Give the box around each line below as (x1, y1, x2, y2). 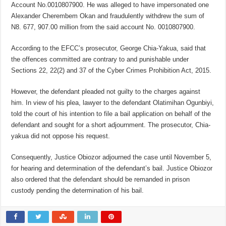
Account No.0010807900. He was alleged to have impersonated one (11, 1, 209, 9)
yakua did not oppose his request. (11, 132, 110, 140)
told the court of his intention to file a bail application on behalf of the (11, 110, 211, 118)
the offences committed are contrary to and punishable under (11, 55, 189, 64)
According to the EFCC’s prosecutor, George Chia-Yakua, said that (11, 44, 206, 52)
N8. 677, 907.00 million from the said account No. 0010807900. (11, 23, 196, 31)
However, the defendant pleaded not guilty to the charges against (11, 88, 201, 96)
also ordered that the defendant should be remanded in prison (11, 176, 190, 184)
